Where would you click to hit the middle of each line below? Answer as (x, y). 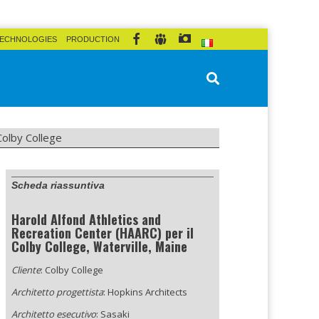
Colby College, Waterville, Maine (99, 246)
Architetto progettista (57, 292)
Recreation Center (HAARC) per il (103, 233)
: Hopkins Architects (145, 292)
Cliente (26, 270)
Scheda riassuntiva (58, 185)
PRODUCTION (93, 39)
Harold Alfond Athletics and (86, 219)
